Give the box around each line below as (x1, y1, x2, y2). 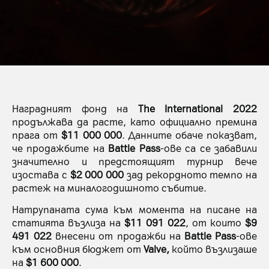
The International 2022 (138, 101, 258, 115)
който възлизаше (169, 242, 258, 256)
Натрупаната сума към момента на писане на (12, 202, 257, 216)
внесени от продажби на (52, 229, 184, 243)
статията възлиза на (12, 216, 124, 229)
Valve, (143, 242, 169, 256)
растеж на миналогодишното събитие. (12, 180, 207, 194)
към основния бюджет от (12, 242, 144, 256)
